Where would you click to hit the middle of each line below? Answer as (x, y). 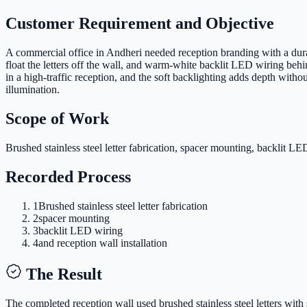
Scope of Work (57, 119)
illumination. (33, 90)
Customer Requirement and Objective (140, 24)
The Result (62, 274)
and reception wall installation (103, 243)
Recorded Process (68, 176)
